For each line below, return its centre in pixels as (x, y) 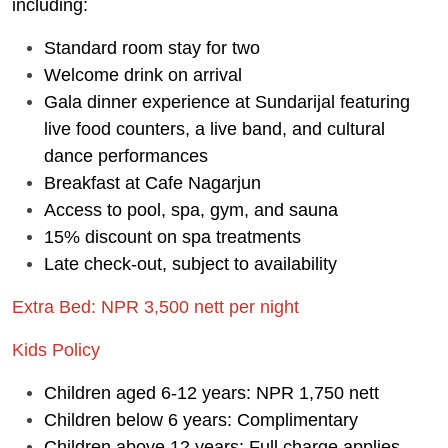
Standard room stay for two (152, 48)
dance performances (126, 156)
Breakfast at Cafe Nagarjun (152, 183)
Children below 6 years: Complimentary (201, 420)
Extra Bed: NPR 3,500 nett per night (155, 307)
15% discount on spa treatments (172, 237)
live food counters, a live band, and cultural (214, 129)
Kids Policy (56, 350)
